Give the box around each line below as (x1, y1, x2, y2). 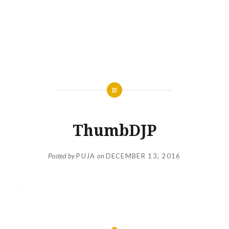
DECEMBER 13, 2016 (105, 151, 181, 160)
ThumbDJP (73, 120, 156, 141)
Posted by (48, 151, 77, 160)
